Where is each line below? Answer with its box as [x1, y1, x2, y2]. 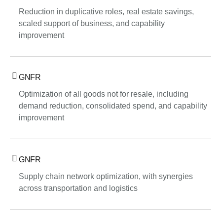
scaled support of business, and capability [19, 19, 165, 28]
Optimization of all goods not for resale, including [19, 90, 188, 99]
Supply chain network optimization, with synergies [19, 172, 193, 181]
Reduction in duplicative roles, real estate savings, [19, 7, 194, 16]
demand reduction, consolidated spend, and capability [19, 102, 207, 110]
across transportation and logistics [19, 184, 138, 193]
